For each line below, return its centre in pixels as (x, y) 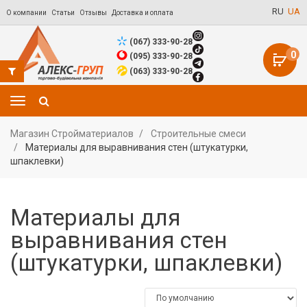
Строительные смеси (198, 134)
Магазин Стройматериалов (72, 134)
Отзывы (93, 13)
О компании (26, 13)
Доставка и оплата (143, 13)
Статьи (63, 13)
